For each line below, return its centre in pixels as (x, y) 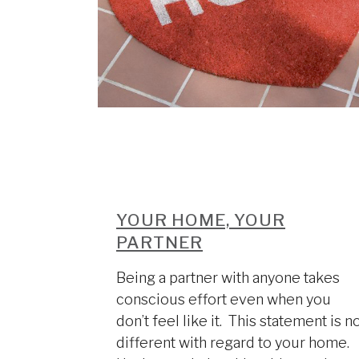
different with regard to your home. (234, 343)
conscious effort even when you (224, 299)
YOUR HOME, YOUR (201, 220)
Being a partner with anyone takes (228, 278)
